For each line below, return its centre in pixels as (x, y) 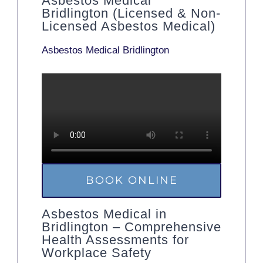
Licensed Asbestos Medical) (129, 26)
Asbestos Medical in (104, 214)
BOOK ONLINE (131, 181)
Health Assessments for (115, 240)
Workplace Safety (97, 252)
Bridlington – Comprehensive (131, 227)
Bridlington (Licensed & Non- (131, 14)
